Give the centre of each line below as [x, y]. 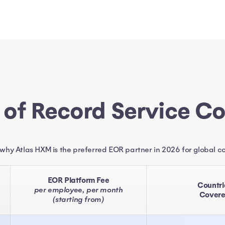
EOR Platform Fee [78, 181]
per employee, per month [78, 190]
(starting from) [78, 200]
